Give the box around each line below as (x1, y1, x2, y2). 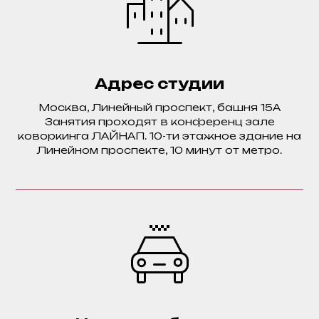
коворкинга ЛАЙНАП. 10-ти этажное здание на (18, 129, 301, 142)
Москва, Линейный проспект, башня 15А (38, 100, 281, 113)
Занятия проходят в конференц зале (44, 115, 275, 127)
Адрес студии (95, 74, 224, 93)
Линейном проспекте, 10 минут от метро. (37, 143, 282, 156)
